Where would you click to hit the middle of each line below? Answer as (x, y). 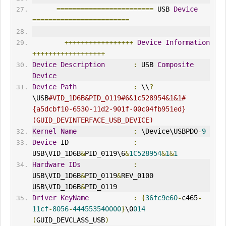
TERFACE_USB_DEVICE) (115, 120)
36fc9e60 (161, 198)
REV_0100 (137, 176)
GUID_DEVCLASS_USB (70, 220)
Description (82, 65)
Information (187, 43)
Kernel (44, 131)
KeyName (74, 198)
